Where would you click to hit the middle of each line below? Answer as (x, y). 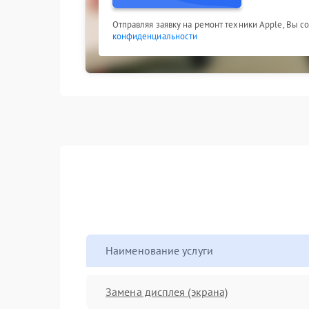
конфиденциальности (155, 36)
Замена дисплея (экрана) (167, 291)
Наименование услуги (159, 250)
